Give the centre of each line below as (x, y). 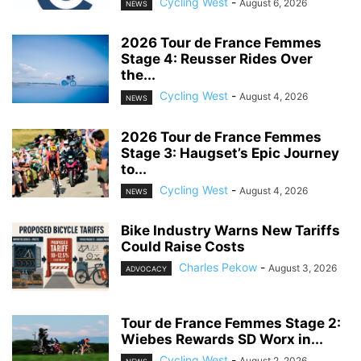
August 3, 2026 (303, 268)
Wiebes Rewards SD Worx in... (222, 339)
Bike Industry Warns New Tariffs (230, 230)
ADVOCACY (146, 268)
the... (138, 75)
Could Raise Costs (183, 246)
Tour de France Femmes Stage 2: (231, 323)
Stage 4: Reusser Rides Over (217, 59)
